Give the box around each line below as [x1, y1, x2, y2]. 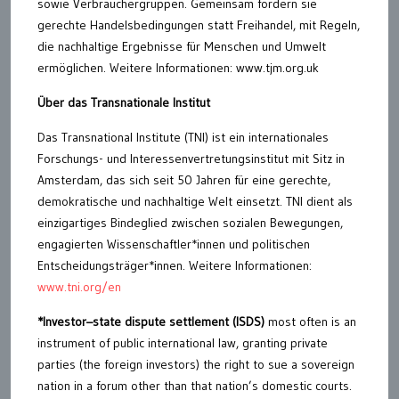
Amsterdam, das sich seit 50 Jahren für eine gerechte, [37, 172, 330, 188]
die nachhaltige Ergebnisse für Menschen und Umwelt [37, 38, 326, 54]
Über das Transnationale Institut [37, 94, 210, 110]
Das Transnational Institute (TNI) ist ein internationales [37, 129, 329, 145]
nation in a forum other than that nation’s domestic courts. [37, 378, 352, 394]
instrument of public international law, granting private [37, 335, 328, 351]
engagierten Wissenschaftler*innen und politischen [37, 236, 310, 252]
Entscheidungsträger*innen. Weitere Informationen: [37, 257, 312, 273]
